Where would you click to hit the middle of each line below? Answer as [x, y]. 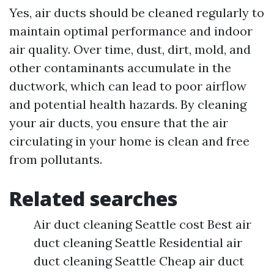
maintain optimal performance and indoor [131, 31]
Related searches [93, 199]
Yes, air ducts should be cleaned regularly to [137, 13]
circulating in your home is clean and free [129, 141]
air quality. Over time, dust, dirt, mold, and [130, 50]
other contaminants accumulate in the [120, 68]
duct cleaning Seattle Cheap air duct [139, 261]
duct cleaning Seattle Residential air [138, 243]
